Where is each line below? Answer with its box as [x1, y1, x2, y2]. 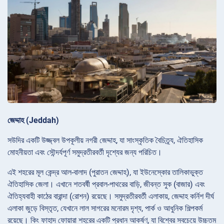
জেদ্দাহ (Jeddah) [7, 115, 59, 125]
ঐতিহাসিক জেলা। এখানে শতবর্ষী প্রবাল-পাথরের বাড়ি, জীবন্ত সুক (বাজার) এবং [7, 179, 205, 189]
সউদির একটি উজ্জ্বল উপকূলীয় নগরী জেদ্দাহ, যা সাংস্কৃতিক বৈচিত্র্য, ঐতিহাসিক [7, 135, 203, 145]
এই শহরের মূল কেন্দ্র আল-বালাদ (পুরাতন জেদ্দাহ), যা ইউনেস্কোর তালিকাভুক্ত [7, 167, 203, 177]
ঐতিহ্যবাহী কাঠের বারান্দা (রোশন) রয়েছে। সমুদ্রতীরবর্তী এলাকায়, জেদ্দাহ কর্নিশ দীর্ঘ [7, 191, 214, 201]
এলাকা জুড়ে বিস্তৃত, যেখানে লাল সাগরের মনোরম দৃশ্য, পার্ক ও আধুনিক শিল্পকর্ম [7, 203, 202, 213]
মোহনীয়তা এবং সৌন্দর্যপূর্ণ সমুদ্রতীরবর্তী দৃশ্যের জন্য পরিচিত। [7, 147, 162, 157]
